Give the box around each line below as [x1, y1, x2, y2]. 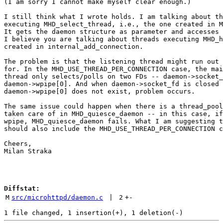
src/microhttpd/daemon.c [11, 194, 103, 201]
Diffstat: [4, 185, 40, 192]
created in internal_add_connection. [4, 43, 143, 50]
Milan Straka [4, 147, 52, 155]
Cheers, [4, 140, 32, 147]
